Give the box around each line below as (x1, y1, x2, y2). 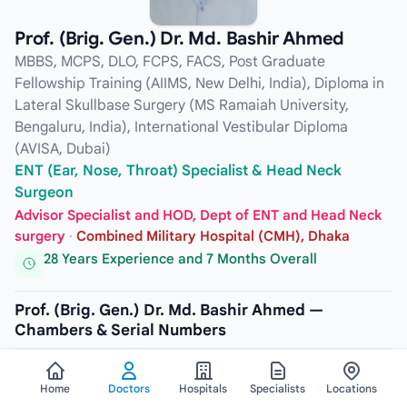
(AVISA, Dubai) (15, 139, 111, 158)
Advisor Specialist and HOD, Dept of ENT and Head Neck (15, 207, 382, 223)
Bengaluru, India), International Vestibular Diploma (15, 117, 348, 136)
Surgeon (15, 183, 74, 202)
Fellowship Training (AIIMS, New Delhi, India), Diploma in (15, 74, 384, 93)
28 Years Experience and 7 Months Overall (44, 251, 317, 268)
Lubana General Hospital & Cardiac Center (57, 382, 338, 400)
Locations (326, 382, 378, 395)
